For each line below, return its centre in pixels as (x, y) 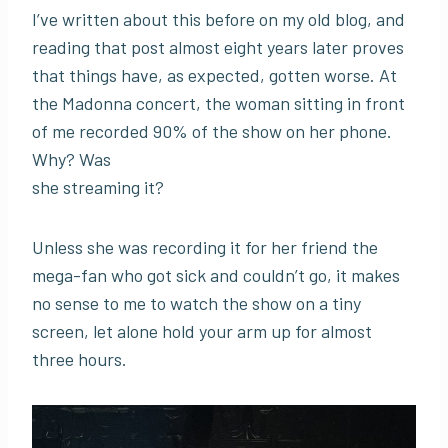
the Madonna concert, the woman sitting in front (218, 103)
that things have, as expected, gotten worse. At (214, 75)
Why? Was (71, 159)
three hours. (81, 359)
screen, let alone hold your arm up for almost (202, 331)
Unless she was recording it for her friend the (205, 247)
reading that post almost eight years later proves (218, 47)
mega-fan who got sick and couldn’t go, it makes (216, 275)
